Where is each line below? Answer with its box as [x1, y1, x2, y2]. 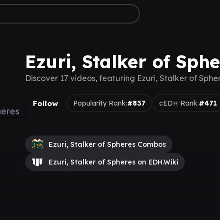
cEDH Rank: [159, 98, 199, 108]
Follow [33, 98, 58, 108]
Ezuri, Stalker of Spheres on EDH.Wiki [49, 158, 178, 166]
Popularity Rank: [73, 98, 127, 108]
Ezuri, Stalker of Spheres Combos [49, 140, 166, 149]
